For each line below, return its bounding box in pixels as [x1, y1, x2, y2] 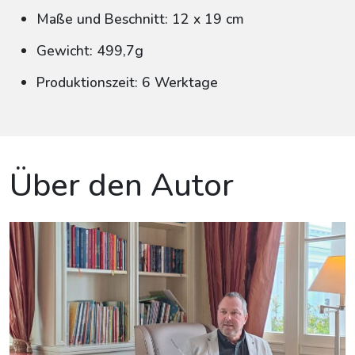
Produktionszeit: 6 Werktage [36, 73, 218, 92]
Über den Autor [10, 164, 234, 207]
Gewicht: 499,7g [36, 41, 143, 60]
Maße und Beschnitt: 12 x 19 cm [36, 10, 244, 29]
